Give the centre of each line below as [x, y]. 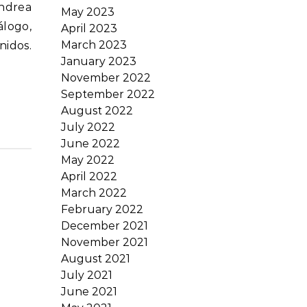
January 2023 [99, 61]
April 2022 [89, 176]
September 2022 [108, 94]
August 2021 [96, 259]
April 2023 [89, 28]
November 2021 [105, 242]
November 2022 [106, 78]
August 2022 [97, 111]
